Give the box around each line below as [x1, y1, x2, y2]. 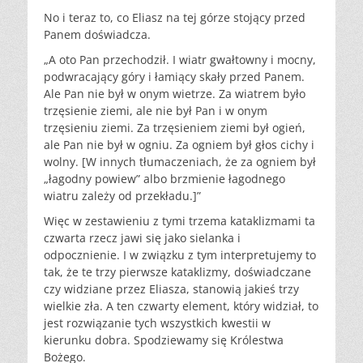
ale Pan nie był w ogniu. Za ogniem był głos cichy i [44, 137, 314, 153]
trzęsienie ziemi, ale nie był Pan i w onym [44, 103, 267, 119]
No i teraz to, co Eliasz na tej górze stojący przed [44, 10, 305, 26]
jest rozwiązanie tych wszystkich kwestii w [44, 315, 271, 331]
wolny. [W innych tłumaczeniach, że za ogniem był [44, 154, 316, 170]
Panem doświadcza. [44, 27, 151, 43]
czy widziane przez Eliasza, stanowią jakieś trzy [44, 281, 299, 297]
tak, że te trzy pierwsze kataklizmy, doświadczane [44, 264, 311, 280]
